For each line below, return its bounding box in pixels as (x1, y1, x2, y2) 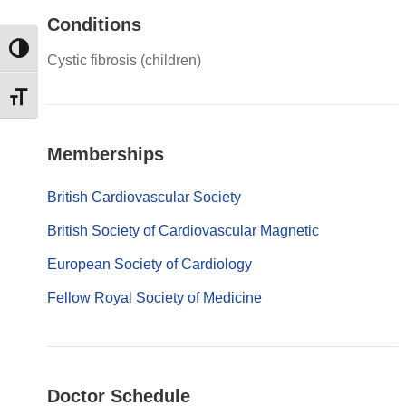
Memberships (47, 143, 164, 164)
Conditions (47, 14, 141, 34)
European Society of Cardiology (47, 256, 252, 272)
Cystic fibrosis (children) (47, 52, 201, 68)
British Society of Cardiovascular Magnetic (47, 222, 319, 238)
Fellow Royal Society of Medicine (47, 289, 262, 305)
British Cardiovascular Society (47, 188, 241, 205)
